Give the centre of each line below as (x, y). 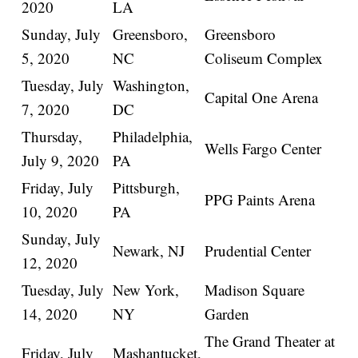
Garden (227, 314)
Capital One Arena (262, 97)
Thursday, (52, 137)
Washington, (151, 86)
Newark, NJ (149, 251)
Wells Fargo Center (263, 149)
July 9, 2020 (61, 161)
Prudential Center (258, 251)
